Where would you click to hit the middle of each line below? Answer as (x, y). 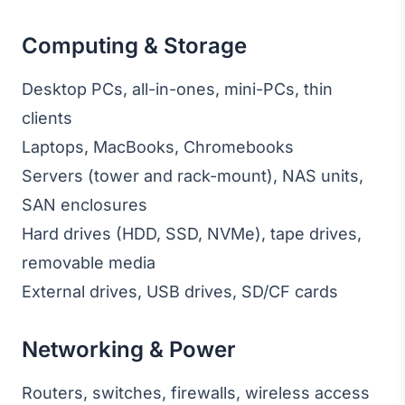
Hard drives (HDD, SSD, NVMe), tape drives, (192, 234)
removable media (89, 263)
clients (47, 118)
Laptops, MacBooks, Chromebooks (158, 147)
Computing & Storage (134, 46)
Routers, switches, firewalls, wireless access (196, 393)
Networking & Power (129, 349)
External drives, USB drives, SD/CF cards (180, 292)
